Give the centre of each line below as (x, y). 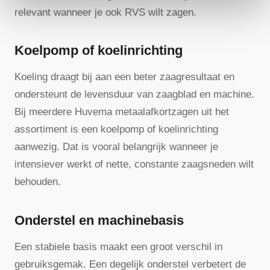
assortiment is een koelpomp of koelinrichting (116, 130)
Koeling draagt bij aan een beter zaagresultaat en (124, 77)
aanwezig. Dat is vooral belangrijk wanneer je (116, 147)
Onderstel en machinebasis (99, 220)
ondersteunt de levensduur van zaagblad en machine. (134, 95)
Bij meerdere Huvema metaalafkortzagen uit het (122, 112)
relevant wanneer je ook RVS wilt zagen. (105, 12)
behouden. (38, 182)
